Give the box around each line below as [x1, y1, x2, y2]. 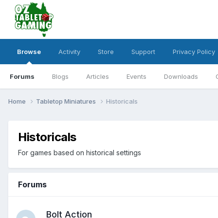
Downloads [164, 73, 198, 80]
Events [127, 73, 146, 80]
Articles [86, 73, 109, 80]
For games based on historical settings [18, 148, 141, 157]
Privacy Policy [173, 48, 215, 55]
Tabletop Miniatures [36, 97, 97, 105]
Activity [58, 48, 80, 55]
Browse [17, 48, 41, 55]
